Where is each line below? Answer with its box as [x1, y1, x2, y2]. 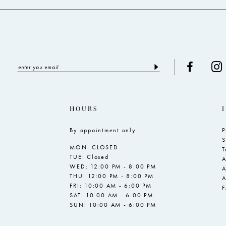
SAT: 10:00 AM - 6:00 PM [70, 191, 153, 199]
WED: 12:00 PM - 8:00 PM [70, 162, 156, 171]
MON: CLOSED [70, 143, 119, 151]
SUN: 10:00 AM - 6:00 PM [70, 200, 156, 209]
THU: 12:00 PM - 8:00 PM [70, 172, 154, 180]
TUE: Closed [70, 152, 109, 161]
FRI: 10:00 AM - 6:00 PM [70, 181, 152, 190]
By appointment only [70, 126, 136, 134]
